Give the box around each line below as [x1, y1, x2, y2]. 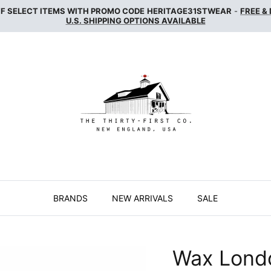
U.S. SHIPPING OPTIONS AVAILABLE [65, 16, 206, 26]
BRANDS [53, 192, 88, 203]
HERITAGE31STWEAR [147, 6, 232, 16]
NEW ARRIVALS [112, 192, 173, 203]
